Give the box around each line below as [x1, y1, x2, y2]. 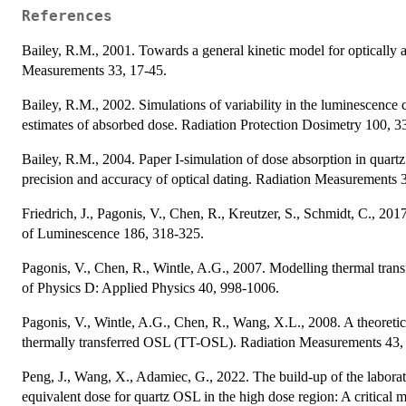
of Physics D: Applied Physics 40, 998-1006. [22, 279, 279, 295]
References [22, 7, 112, 24]
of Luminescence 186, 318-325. [22, 225, 204, 241]
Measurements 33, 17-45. [22, 62, 167, 78]
